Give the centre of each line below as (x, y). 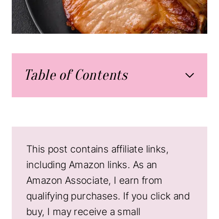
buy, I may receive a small (84, 211)
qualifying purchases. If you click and (108, 196)
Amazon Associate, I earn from (95, 180)
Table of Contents (76, 75)
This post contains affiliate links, (98, 149)
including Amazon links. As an (92, 164)
